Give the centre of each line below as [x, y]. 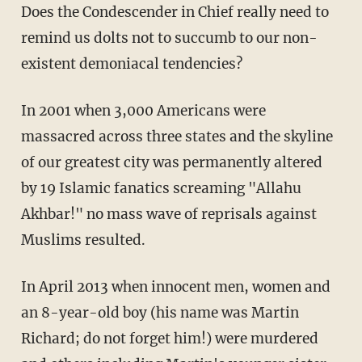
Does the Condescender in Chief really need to [175, 13]
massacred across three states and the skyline [177, 137]
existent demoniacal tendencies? [131, 64]
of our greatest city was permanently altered [171, 163]
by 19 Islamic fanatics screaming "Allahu [161, 189]
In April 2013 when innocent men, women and [175, 287]
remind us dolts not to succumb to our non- [169, 38]
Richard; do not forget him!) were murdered [169, 339]
